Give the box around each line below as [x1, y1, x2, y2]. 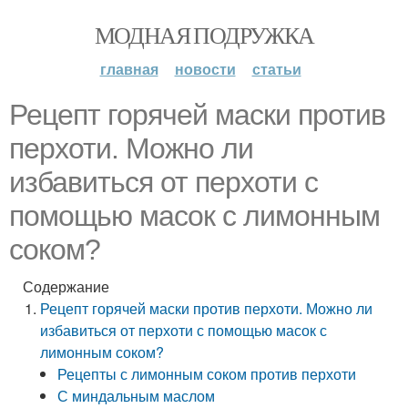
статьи [251, 58, 301, 79]
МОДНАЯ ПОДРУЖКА [94, 19, 314, 50]
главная [99, 58, 158, 79]
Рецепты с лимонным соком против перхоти [57, 363, 357, 384]
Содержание [23, 276, 109, 297]
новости [174, 58, 236, 79]
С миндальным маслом [57, 385, 216, 406]
